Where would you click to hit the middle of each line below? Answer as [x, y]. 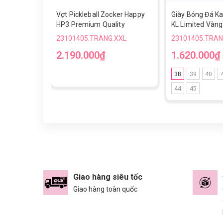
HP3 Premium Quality [91, 24]
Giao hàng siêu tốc [108, 177]
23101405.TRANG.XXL [91, 38]
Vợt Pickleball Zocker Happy [101, 14]
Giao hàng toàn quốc [105, 189]
